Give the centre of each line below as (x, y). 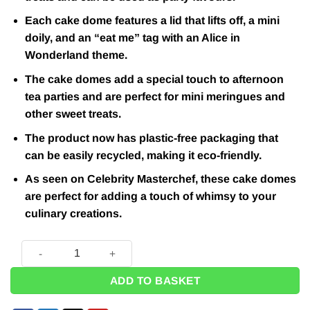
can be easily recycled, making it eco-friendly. (143, 155)
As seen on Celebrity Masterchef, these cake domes (160, 179)
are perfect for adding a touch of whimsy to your (150, 197)
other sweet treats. (73, 114)
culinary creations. (73, 214)
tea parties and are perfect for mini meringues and (155, 97)
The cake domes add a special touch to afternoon (154, 79)
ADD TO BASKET (155, 280)
